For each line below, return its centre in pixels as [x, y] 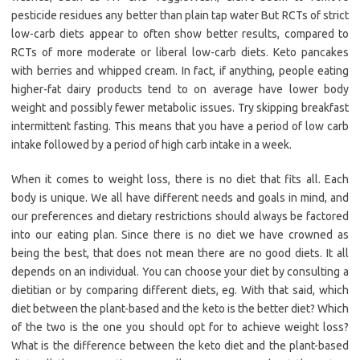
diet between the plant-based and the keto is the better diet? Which [180, 309]
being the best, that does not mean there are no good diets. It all [180, 254]
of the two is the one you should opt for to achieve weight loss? [180, 327]
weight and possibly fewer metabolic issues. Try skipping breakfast [180, 108]
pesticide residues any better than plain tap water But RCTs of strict [180, 16]
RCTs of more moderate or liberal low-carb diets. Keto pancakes [180, 53]
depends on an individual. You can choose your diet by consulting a [180, 272]
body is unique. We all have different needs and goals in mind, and [180, 198]
